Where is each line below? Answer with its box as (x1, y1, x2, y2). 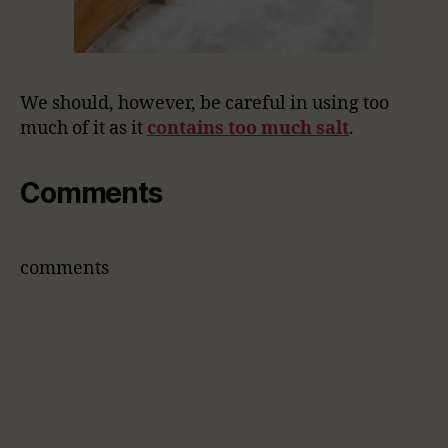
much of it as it (20, 117, 147, 140)
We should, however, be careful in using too (20, 92, 389, 115)
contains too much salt (147, 117, 349, 140)
